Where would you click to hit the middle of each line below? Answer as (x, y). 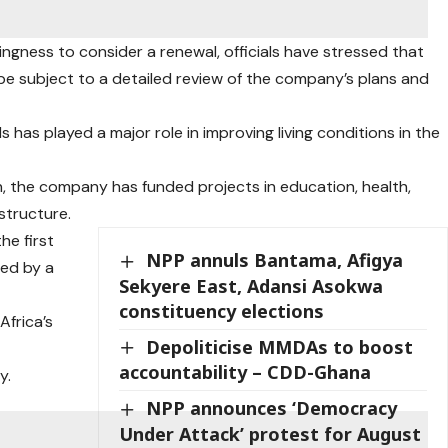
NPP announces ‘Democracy (272, 408)
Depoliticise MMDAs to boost (280, 346)
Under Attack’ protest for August (270, 433)
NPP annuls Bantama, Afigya (275, 260)
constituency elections (222, 310)
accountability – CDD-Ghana (245, 372)
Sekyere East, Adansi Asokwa (251, 285)
